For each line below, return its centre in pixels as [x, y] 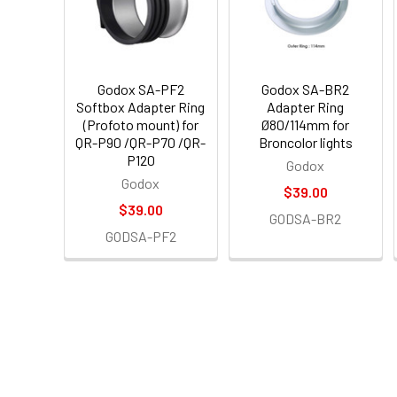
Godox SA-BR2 [306, 89]
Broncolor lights [305, 142]
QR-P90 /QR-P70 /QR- [141, 142]
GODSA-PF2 [140, 236]
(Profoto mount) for [140, 124]
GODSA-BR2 [306, 218]
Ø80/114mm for [306, 124]
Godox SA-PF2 [140, 89]
